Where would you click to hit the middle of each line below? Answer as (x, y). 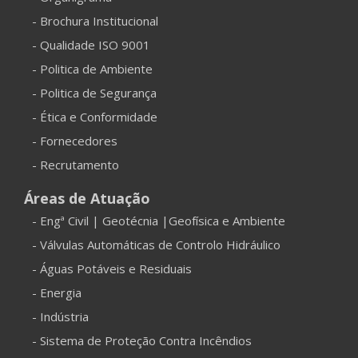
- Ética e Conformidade (95, 117)
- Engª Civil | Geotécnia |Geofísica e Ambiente (159, 221)
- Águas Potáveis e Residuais (112, 269)
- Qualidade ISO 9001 (91, 45)
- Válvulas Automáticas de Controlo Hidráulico (156, 245)
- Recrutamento (76, 165)
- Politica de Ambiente (92, 69)
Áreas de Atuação (87, 199)
